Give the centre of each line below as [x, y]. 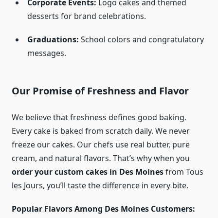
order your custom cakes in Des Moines [88, 172]
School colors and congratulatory [141, 40]
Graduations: [53, 40]
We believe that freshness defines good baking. [99, 118]
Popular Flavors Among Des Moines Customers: [103, 209]
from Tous [183, 172]
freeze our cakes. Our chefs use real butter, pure [101, 145]
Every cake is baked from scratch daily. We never [101, 131]
